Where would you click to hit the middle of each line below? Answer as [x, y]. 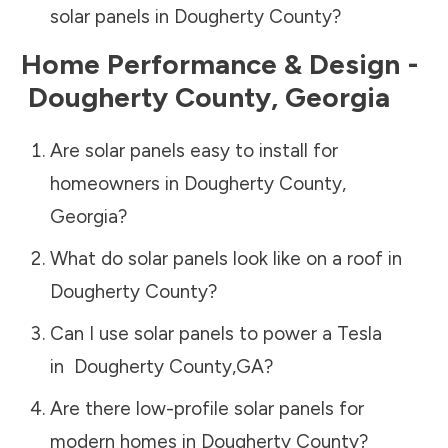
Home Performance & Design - [220, 63]
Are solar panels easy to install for [193, 150]
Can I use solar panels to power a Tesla [215, 333]
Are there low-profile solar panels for [206, 408]
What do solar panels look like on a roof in [225, 258]
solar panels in [111, 16]
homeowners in [116, 183]
